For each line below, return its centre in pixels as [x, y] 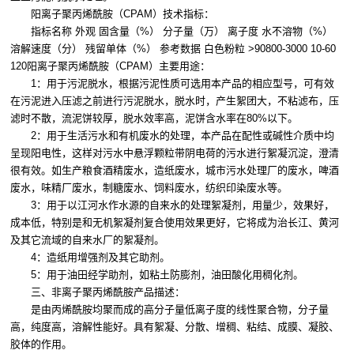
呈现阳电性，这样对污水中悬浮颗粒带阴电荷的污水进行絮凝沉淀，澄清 [175, 153]
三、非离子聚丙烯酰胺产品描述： [98, 292]
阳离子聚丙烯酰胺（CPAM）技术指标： [112, 14]
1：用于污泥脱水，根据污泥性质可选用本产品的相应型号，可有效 [172, 84]
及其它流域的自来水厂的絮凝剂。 [87, 240]
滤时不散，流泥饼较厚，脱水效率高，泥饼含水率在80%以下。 [154, 119]
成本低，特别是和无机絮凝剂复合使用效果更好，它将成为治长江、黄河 [175, 223]
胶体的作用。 [41, 345]
